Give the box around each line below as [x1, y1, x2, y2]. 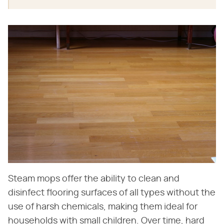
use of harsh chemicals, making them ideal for [8, 202, 197, 211]
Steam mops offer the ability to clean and [8, 174, 179, 183]
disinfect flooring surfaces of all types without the [8, 188, 215, 197]
